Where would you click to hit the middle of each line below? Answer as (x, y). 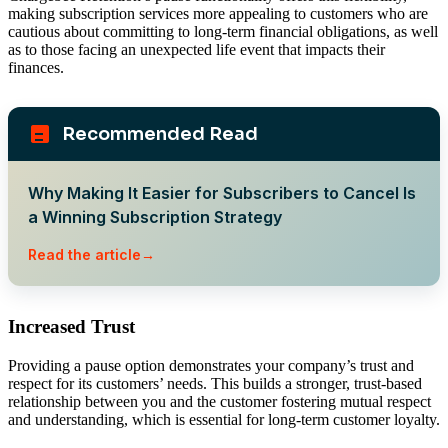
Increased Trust (71, 326)
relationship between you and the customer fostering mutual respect (219, 401)
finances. (36, 67)
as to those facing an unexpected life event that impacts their (196, 49)
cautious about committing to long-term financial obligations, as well (223, 31)
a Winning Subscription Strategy (155, 216)
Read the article (84, 254)
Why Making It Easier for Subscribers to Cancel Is (222, 192)
